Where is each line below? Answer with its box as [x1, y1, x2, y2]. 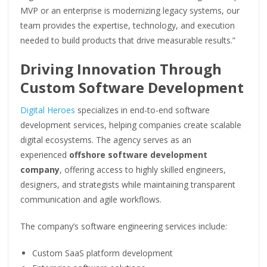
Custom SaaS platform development [32, 247, 173, 259]
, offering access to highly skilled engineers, [60, 163, 226, 175]
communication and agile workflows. [20, 193, 162, 205]
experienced [20, 148, 70, 160]
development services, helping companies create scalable [20, 119, 242, 131]
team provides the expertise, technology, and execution [20, 19, 235, 31]
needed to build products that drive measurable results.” [20, 34, 236, 46]
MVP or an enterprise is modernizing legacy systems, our [20, 4, 240, 16]
